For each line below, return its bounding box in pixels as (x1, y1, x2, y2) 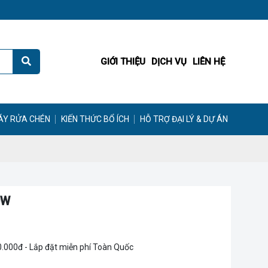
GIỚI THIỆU (100, 56, 145, 67)
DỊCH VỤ (151, 56, 187, 67)
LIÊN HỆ (193, 56, 225, 67)
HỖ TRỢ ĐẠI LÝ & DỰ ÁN (139, 114, 228, 124)
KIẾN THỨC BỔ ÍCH (60, 114, 129, 124)
